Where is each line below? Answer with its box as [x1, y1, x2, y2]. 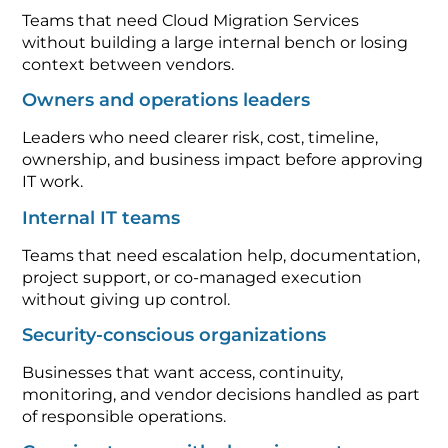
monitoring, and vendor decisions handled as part [22, 373, 421, 393]
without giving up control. [22, 278, 231, 298]
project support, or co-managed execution [22, 256, 363, 276]
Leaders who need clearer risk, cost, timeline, [22, 117, 379, 137]
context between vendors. [22, 43, 235, 63]
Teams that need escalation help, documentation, [22, 234, 421, 254]
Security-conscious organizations [22, 312, 327, 335]
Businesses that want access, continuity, [22, 351, 344, 371]
